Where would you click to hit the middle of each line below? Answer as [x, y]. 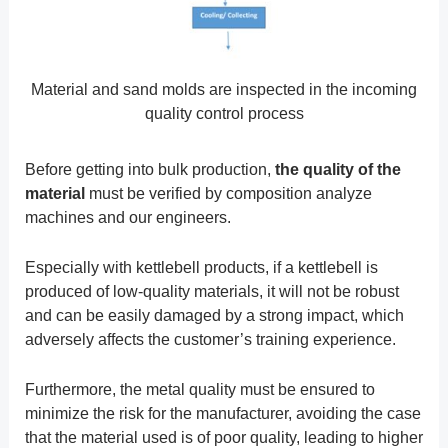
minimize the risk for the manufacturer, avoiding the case [222, 413]
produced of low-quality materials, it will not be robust [211, 291]
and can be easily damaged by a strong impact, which [214, 315]
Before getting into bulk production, [149, 170]
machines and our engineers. [127, 218]
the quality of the [337, 170]
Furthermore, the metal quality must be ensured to [199, 389]
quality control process [224, 114]
